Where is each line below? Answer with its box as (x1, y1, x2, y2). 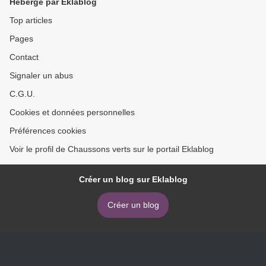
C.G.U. (9, 89, 35, 99)
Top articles (9, 15, 52, 25)
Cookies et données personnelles (9, 107, 135, 117)
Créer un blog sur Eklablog (78, 175, 188, 184)
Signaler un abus (9, 71, 73, 80)
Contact (9, 52, 39, 62)
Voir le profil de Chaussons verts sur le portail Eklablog (9, 144, 214, 154)
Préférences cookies (9, 126, 86, 135)
